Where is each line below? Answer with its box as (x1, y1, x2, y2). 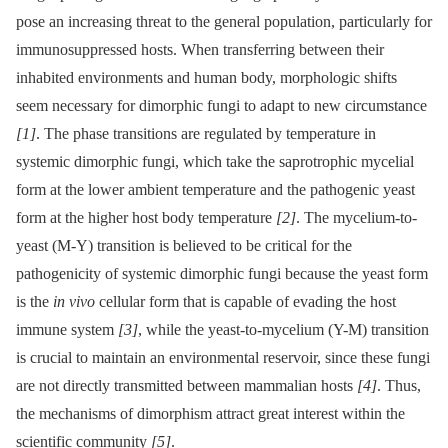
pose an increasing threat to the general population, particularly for (16, 12, 432, 30)
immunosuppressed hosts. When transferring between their (16, 40, 384, 58)
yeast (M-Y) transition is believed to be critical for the (16, 236, 352, 254)
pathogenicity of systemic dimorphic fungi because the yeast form (16, 264, 428, 282)
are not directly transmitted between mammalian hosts (16, 376, 357, 394)
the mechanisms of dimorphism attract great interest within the (16, 404, 405, 422)
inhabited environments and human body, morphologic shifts (16, 68, 397, 86)
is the (16, 292, 53, 310)
